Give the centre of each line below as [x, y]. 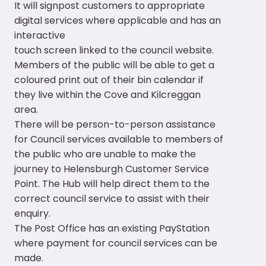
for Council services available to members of [118, 139]
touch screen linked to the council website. [114, 50]
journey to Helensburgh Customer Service [111, 169]
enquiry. [32, 213]
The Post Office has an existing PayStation [112, 228]
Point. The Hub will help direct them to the [112, 183]
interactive [39, 35]
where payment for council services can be [115, 243]
